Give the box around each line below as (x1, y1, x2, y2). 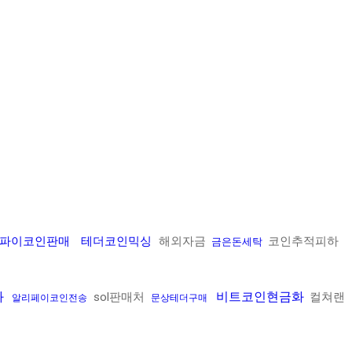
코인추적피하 (265, 234, 339, 249)
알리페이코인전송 (12, 292, 87, 304)
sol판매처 (90, 290, 148, 305)
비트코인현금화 (216, 289, 304, 305)
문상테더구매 (151, 292, 207, 304)
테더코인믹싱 (81, 234, 152, 249)
